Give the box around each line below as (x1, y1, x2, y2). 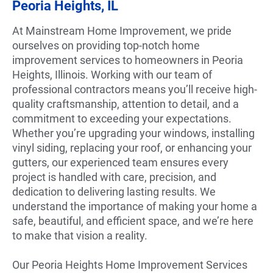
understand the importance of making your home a (12, 199, 257, 213)
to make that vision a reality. (12, 229, 147, 242)
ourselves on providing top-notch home (12, 38, 200, 52)
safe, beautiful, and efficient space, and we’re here (12, 214, 253, 227)
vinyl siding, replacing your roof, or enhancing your (12, 141, 252, 154)
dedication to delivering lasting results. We (12, 185, 216, 198)
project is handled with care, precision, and (12, 170, 216, 183)
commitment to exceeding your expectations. (12, 112, 232, 125)
